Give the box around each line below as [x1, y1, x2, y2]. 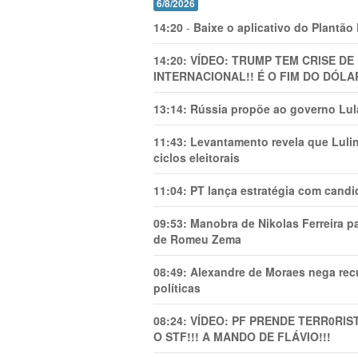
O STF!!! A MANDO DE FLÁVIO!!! [153, 328, 331, 344]
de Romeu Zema [153, 230, 241, 247]
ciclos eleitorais [153, 149, 240, 165]
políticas [153, 279, 201, 296]
